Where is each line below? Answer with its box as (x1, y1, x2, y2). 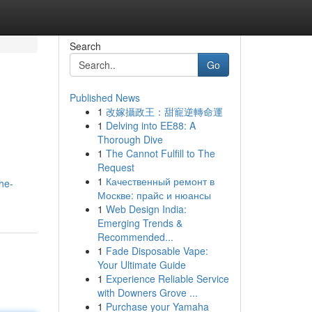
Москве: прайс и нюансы (97, 188, 211, 202)
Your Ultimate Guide (97, 258, 186, 272)
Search (69, 39, 101, 53)
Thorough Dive (97, 132, 163, 146)
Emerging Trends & (97, 216, 182, 230)
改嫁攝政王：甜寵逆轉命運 (105, 104, 223, 118)
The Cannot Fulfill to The (105, 146, 215, 160)
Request (97, 160, 134, 174)
